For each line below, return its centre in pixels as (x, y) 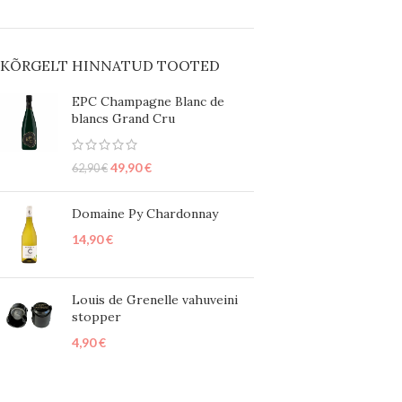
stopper (96, 317)
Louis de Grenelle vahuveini (155, 300)
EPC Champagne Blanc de (148, 101)
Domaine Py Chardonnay (145, 214)
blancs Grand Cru (123, 118)
